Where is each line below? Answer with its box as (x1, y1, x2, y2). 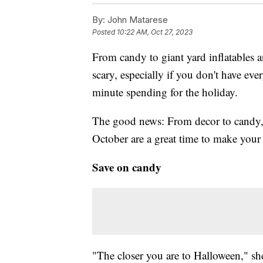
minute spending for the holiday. (92, 84, 238, 99)
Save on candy (92, 159, 161, 175)
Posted (92, 27, 117, 36)
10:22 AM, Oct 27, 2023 (117, 27, 193, 36)
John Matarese (105, 14, 168, 25)
